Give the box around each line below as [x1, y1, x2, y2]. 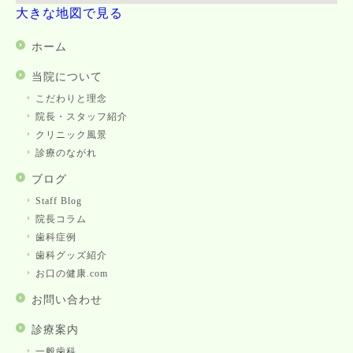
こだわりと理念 [35, 93, 107, 105]
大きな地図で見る [16, 6, 123, 20]
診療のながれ [35, 147, 97, 159]
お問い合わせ [32, 294, 102, 307]
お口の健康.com [35, 268, 108, 280]
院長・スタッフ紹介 [35, 111, 128, 123]
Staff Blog [35, 195, 82, 207]
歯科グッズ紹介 [35, 250, 107, 262]
